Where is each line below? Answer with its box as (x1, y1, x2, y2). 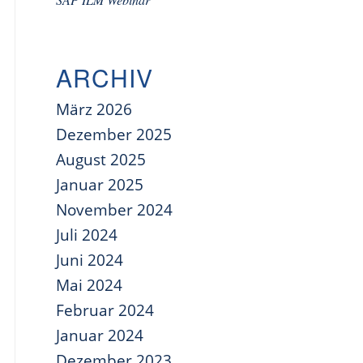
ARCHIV (56, 60, 153, 95)
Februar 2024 (56, 300, 154, 321)
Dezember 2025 (56, 124, 172, 145)
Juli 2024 (56, 224, 117, 246)
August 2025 (56, 149, 146, 170)
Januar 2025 (56, 174, 143, 195)
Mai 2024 (56, 275, 122, 296)
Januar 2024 (56, 325, 143, 346)
